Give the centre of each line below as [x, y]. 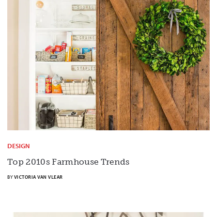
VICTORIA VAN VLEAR [38, 177]
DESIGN [18, 146]
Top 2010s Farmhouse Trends [69, 162]
